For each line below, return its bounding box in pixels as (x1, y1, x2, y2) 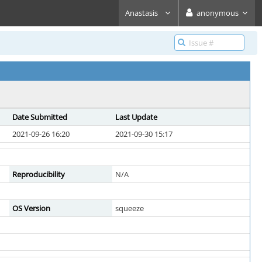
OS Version (12, 203, 50, 213)
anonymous (196, 8, 239, 18)
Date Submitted (12, 112, 67, 122)
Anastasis (123, 8, 161, 18)
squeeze (115, 203, 144, 213)
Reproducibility (12, 169, 65, 180)
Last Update (115, 112, 157, 122)
